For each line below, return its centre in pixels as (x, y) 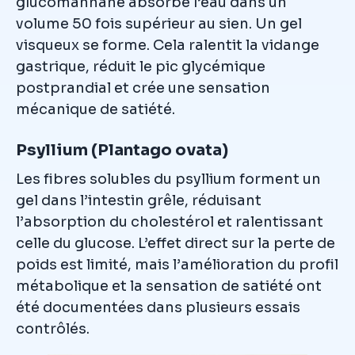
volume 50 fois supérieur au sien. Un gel (159, 24)
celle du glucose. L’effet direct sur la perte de (176, 244)
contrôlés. (53, 329)
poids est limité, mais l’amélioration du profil (177, 265)
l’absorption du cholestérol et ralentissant (170, 222)
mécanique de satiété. (95, 110)
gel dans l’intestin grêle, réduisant (139, 201)
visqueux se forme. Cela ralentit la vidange (168, 46)
